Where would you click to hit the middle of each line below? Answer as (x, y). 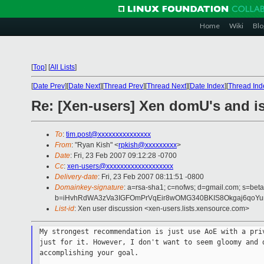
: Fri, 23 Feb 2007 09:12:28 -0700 (123, 156)
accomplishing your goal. (89, 253)
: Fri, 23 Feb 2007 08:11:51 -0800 (151, 177)
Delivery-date (76, 177)
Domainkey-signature (89, 188)
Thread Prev (123, 86)
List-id (65, 209)
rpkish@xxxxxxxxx (148, 145)
